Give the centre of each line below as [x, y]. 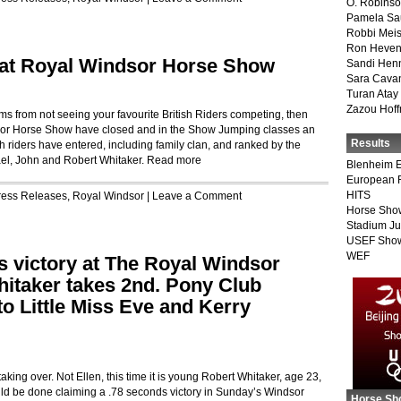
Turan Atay [372, 94]
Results [371, 143]
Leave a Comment [197, 196]
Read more [174, 160]
